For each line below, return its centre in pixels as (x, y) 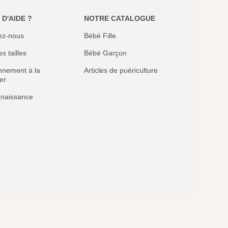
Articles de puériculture (121, 70)
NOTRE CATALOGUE (119, 19)
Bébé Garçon (105, 53)
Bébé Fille (100, 36)
